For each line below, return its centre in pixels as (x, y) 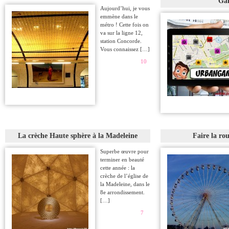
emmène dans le (119, 16)
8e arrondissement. (122, 192)
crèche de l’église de (124, 176)
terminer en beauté (122, 159)
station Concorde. (121, 41)
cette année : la (118, 168)
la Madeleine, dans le (125, 184)
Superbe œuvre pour (124, 151)
